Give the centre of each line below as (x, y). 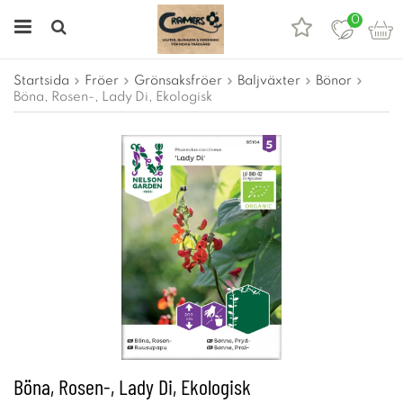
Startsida (41, 81)
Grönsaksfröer (178, 81)
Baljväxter (269, 81)
